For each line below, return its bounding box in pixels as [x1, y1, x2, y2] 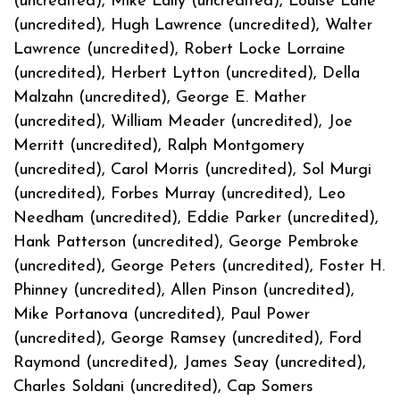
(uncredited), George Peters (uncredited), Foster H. [13, 257, 385, 275]
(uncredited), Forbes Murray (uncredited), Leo [13, 185, 346, 203]
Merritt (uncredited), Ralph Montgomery [13, 137, 304, 154]
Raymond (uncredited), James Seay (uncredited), [13, 354, 366, 371]
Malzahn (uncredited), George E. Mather [13, 88, 306, 106]
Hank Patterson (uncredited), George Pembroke [13, 233, 359, 251]
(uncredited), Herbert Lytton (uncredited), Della [13, 64, 360, 82]
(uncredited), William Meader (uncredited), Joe [13, 112, 353, 130]
